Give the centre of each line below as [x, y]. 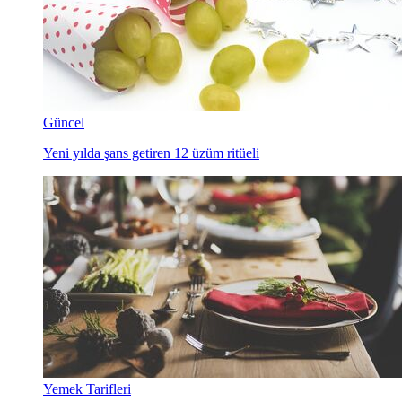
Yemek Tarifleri [87, 389]
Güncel [64, 122]
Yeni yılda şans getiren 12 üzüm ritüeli [151, 153]
